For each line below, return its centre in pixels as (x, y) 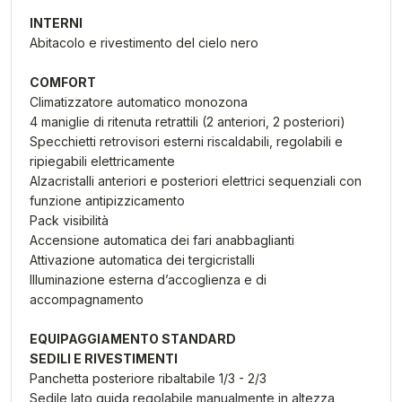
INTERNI (56, 23)
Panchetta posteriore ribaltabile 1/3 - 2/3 (148, 378)
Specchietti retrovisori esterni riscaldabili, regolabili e (186, 141)
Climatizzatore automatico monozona (139, 102)
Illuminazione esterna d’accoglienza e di (148, 280)
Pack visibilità (69, 220)
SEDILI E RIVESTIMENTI (104, 358)
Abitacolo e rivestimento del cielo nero (144, 43)
